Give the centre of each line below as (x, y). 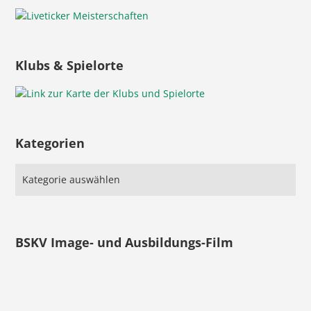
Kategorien (50, 143)
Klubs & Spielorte (70, 66)
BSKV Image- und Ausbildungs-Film (125, 243)
